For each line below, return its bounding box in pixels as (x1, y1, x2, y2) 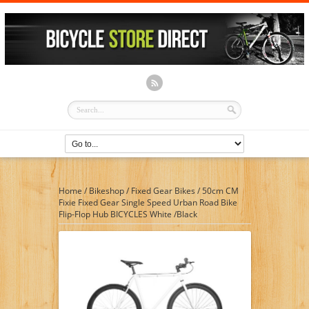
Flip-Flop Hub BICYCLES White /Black (58, 208, 197, 220)
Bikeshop (88, 184, 124, 197)
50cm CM (201, 184, 239, 197)
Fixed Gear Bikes (130, 184, 195, 197)
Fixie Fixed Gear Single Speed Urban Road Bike (58, 196, 237, 208)
